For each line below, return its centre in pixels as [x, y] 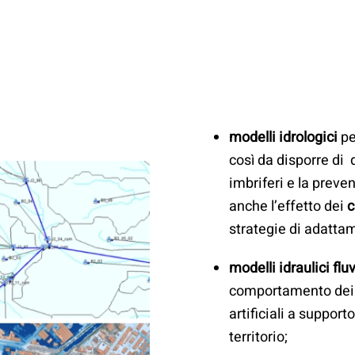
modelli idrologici [283, 137]
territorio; [258, 337]
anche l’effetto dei [288, 206]
